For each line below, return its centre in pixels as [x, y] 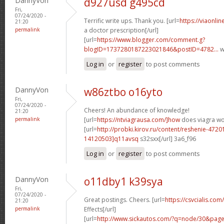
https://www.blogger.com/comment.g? [151, 39]
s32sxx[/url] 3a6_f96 [167, 138]
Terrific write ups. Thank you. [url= [132, 20]
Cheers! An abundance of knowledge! [137, 110]
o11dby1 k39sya [123, 181]
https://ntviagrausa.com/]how [138, 119]
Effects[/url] [100, 209]
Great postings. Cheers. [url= [124, 199]
